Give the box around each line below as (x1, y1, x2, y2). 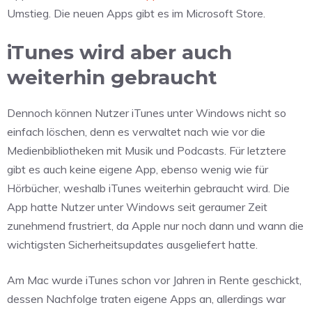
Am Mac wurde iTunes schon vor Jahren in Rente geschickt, (7, 273, 302, 288)
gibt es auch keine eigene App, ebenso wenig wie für (7, 162, 268, 177)
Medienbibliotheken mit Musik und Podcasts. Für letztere (7, 143, 286, 158)
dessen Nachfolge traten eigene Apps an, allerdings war (7, 292, 286, 306)
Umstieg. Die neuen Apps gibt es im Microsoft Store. (7, 6, 265, 21)
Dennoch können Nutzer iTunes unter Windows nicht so (7, 106, 286, 120)
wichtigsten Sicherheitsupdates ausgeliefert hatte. (7, 237, 258, 252)
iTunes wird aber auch (7, 40, 232, 65)
